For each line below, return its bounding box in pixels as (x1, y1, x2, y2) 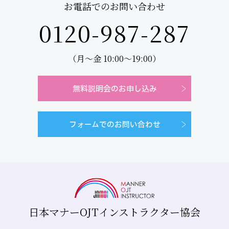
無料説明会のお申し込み (72, 83, 157, 95)
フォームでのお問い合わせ (68, 119, 161, 131)
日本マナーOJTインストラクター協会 (29, 204, 200, 219)
